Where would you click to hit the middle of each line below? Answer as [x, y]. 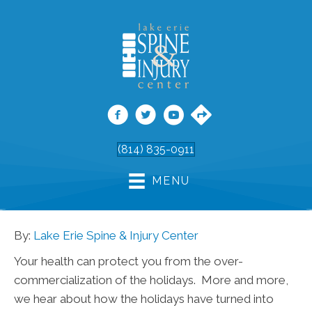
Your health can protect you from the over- [128, 262]
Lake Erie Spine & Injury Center [116, 236]
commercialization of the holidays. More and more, [151, 280]
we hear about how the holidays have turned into [144, 299]
